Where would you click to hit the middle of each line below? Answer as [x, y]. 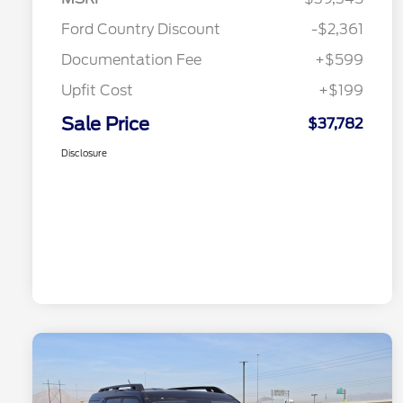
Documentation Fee [131, 60]
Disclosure [84, 153]
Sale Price [105, 125]
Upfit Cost [97, 91]
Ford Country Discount [141, 30]
